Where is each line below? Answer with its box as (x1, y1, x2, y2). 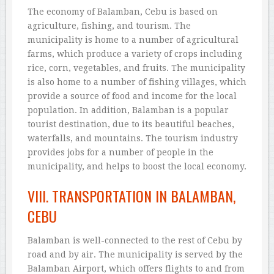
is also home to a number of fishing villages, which (28, 77, 246, 87)
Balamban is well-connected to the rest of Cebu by (28, 235, 242, 246)
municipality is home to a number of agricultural (28, 35, 239, 45)
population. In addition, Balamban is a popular (28, 105, 229, 116)
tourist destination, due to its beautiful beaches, (28, 119, 234, 130)
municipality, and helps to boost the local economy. (28, 161, 246, 172)
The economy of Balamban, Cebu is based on (28, 7, 218, 17)
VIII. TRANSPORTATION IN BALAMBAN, (28, 185, 235, 207)
